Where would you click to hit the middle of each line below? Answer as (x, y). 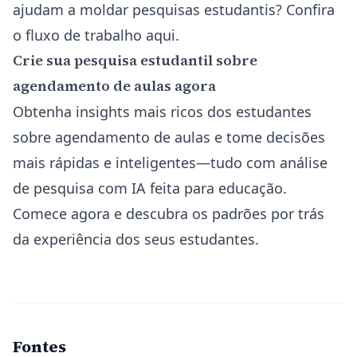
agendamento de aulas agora (114, 86)
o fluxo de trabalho (79, 35)
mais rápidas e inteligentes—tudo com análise (170, 163)
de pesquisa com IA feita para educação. (150, 188)
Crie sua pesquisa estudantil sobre (135, 60)
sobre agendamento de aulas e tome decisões (169, 137)
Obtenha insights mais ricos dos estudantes (162, 112)
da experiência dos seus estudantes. (136, 239)
